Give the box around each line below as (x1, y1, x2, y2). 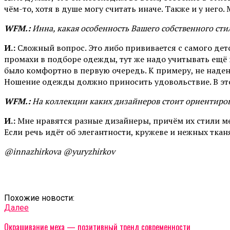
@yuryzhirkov (63, 145, 115, 157)
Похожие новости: (4, 193, 74, 203)
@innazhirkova (4, 145, 63, 157)
